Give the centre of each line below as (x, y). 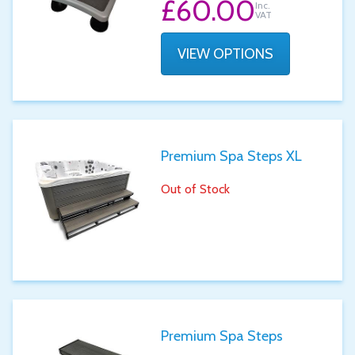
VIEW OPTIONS (226, 54)
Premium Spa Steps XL (232, 156)
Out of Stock (196, 189)
